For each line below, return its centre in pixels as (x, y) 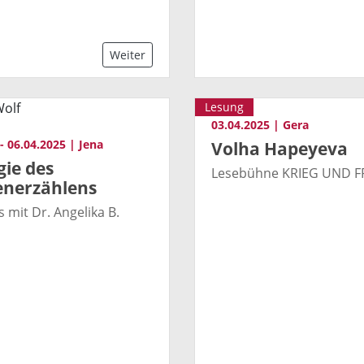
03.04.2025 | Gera (260, 125)
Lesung (224, 107)
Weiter (128, 55)
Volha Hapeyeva (279, 149)
